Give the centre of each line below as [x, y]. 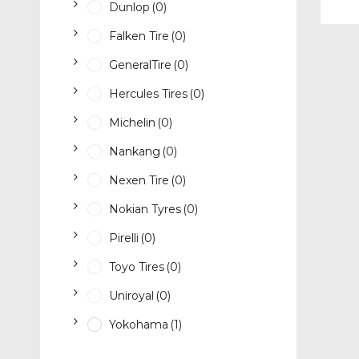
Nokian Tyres [145, 210]
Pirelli [123, 238]
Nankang [134, 152]
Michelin [132, 123]
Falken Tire [139, 36]
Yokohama [138, 325]
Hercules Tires [148, 94]
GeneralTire [140, 65]
